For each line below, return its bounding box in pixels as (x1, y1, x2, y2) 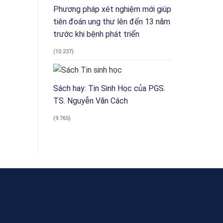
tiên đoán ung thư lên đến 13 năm (53, 16, 170, 26)
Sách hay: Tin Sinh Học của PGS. (53, 84, 165, 94)
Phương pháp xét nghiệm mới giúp (53, 4, 171, 14)
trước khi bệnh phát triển (53, 29, 139, 39)
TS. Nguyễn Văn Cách (53, 96, 128, 106)
